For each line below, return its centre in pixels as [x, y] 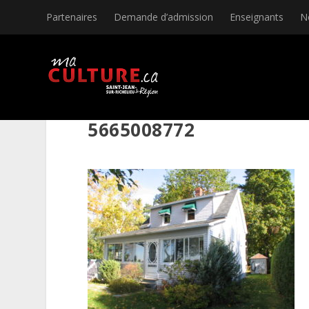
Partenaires [72, 17]
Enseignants [257, 17]
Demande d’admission [164, 17]
